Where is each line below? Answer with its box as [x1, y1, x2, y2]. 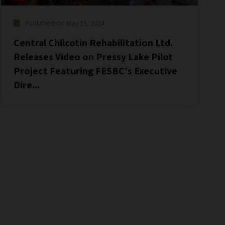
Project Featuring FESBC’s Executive [14, 64, 178, 79]
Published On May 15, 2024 [25, 18, 105, 29]
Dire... [14, 78, 40, 93]
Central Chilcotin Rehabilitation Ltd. [14, 36, 173, 51]
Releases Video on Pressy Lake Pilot [14, 50, 173, 65]
